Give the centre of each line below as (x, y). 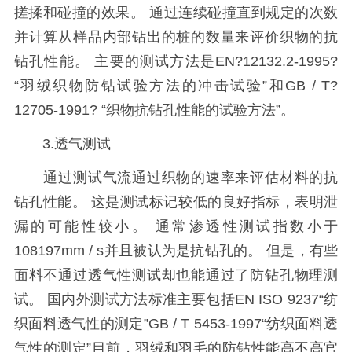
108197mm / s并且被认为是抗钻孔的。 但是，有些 (176, 250)
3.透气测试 (62, 144)
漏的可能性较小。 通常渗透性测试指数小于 (176, 226)
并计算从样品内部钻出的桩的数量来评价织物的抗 (176, 37)
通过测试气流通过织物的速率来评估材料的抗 (176, 177)
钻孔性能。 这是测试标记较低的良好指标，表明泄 (176, 202)
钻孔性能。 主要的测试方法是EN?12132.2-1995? (176, 62)
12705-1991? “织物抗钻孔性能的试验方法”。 (154, 110)
